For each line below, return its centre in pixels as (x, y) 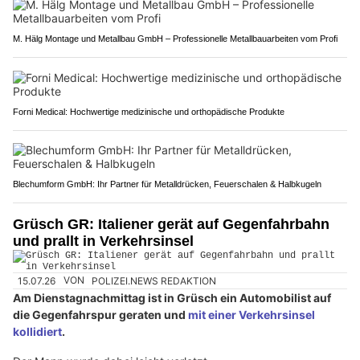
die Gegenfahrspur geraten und (100, 314)
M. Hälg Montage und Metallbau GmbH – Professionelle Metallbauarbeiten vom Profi (175, 39)
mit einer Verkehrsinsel (252, 314)
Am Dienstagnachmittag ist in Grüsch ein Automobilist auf (172, 297)
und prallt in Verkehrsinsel (103, 241)
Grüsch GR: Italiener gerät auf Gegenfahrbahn (171, 225)
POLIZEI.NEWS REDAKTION (154, 280)
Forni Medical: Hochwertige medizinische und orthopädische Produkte (149, 112)
